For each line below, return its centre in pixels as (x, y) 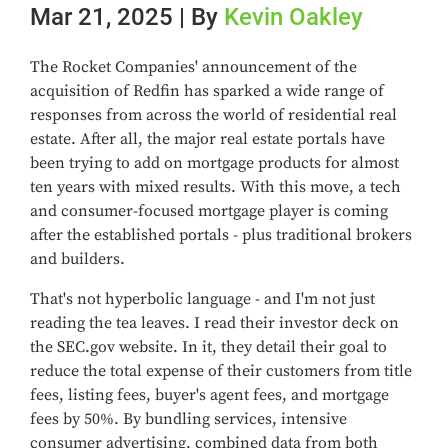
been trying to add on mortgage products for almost (214, 163)
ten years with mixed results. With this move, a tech (215, 187)
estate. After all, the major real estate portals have (207, 139)
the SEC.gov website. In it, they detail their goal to (208, 347)
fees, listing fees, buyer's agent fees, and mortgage (209, 395)
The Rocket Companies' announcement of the (193, 67)
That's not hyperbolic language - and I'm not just (202, 299)
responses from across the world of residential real (213, 115)
